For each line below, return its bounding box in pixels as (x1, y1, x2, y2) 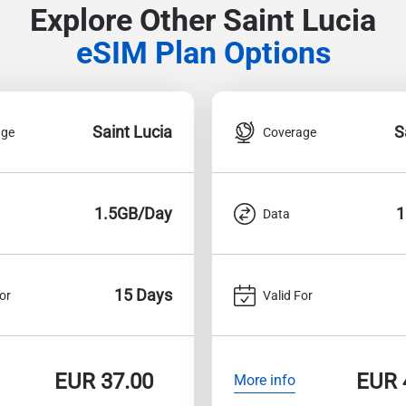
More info (234, 371, 295, 389)
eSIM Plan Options (75, 35, 331, 71)
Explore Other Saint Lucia (30, 3, 376, 38)
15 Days (114, 285, 172, 304)
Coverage (263, 124, 316, 140)
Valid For (263, 287, 313, 303)
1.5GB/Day (94, 204, 172, 223)
